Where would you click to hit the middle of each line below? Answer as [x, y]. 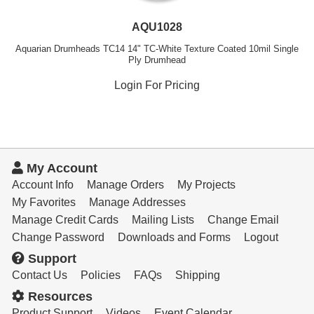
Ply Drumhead [157, 60]
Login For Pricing [157, 86]
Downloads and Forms [174, 238]
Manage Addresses [137, 203]
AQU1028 [157, 27]
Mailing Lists [163, 220]
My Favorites [43, 203]
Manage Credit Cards [65, 220]
